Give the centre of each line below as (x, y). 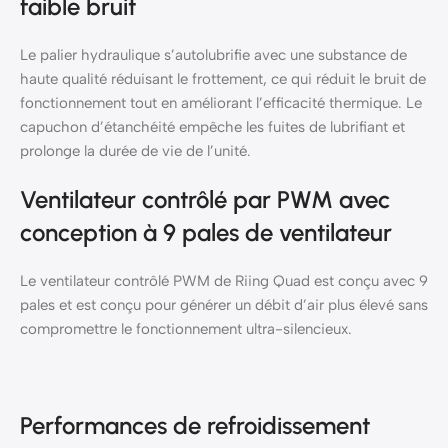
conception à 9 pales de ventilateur (206, 233)
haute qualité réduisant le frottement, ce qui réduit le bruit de (223, 79)
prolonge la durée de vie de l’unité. (135, 151)
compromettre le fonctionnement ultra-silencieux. (186, 329)
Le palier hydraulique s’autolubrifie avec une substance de (213, 55)
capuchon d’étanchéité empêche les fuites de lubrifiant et (212, 127)
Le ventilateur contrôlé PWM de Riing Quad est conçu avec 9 (224, 281)
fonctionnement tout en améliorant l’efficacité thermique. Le (221, 103)
